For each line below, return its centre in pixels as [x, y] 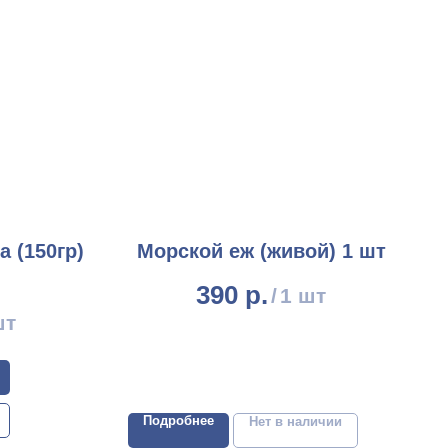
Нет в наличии [295, 422]
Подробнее [178, 421]
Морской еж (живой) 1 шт [261, 250]
